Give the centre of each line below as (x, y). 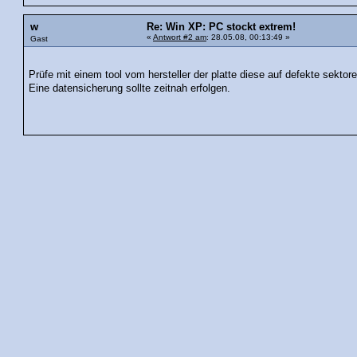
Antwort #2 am (180, 37)
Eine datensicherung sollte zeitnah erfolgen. (130, 88)
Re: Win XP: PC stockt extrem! (221, 27)
